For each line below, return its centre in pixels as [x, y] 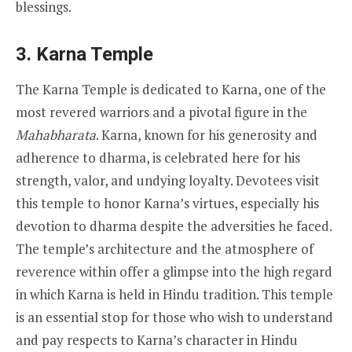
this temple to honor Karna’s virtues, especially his [167, 203]
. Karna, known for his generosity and [207, 134]
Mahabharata [56, 134]
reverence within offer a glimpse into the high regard [174, 271]
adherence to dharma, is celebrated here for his [158, 157]
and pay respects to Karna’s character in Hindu [157, 339]
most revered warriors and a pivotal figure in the [161, 112]
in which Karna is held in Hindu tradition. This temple [174, 294]
